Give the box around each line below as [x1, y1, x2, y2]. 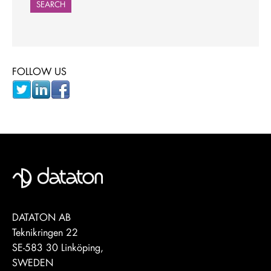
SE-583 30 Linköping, [12, 240, 103, 253]
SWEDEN [12, 255, 53, 269]
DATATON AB [12, 210, 71, 223]
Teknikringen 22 [12, 225, 78, 238]
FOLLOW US [12, 64, 67, 77]
